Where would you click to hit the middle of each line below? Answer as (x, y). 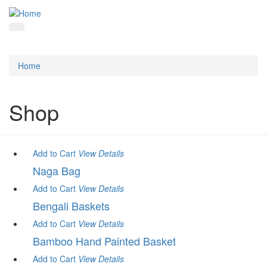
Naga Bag (57, 171)
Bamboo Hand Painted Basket (104, 241)
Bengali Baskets (71, 206)
